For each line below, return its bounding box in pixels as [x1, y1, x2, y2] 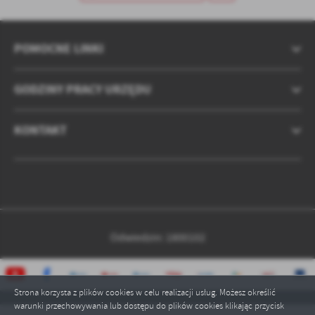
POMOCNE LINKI [14, 40, 103, 58]
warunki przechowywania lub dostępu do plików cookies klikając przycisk [14, 300, 284, 311]
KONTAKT [14, 122, 67, 139]
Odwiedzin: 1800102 [110, 231, 205, 245]
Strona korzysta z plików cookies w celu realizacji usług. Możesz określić [14, 286, 276, 298]
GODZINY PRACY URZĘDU [14, 81, 151, 98]
